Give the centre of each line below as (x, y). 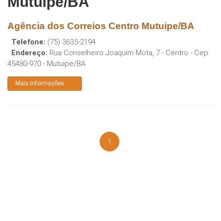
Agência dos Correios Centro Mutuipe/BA (101, 26)
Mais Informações (40, 83)
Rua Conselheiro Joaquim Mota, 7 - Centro (119, 53)
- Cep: (199, 53)
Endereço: (29, 53)
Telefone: (28, 42)
